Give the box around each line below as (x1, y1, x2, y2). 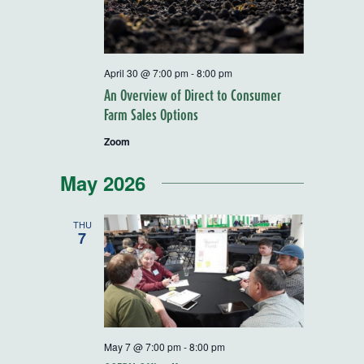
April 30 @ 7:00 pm (104, 66, 188, 80)
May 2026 (60, 169, 145, 197)
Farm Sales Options (104, 106, 198, 124)
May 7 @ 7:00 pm (104, 339, 181, 353)
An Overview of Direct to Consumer (104, 87, 281, 105)
